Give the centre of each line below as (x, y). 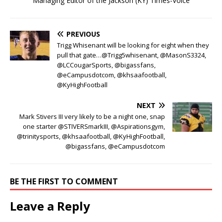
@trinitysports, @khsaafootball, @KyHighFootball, (91, 136)
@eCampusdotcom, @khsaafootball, (112, 75)
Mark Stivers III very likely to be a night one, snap (92, 116)
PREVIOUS (83, 34)
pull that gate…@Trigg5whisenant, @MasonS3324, (132, 55)
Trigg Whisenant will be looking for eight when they (133, 45)
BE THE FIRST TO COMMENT (64, 181)
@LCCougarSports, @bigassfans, (106, 65)
